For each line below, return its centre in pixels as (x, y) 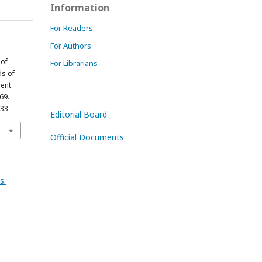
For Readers (72, 28)
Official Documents (87, 137)
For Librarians (74, 63)
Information (80, 8)
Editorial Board (79, 114)
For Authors (71, 46)
